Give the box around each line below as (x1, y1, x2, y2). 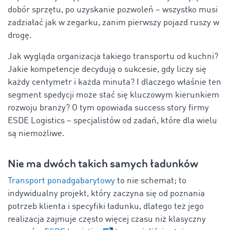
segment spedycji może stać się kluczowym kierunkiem (8, 90, 219, 100)
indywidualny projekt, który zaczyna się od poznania (8, 189, 205, 198)
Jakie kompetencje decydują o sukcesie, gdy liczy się (8, 65, 206, 74)
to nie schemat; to (115, 176, 186, 185)
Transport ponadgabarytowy (8, 176, 115, 185)
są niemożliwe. (8, 129, 65, 138)
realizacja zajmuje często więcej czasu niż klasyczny (8, 215, 206, 224)
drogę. (8, 31, 32, 40)
